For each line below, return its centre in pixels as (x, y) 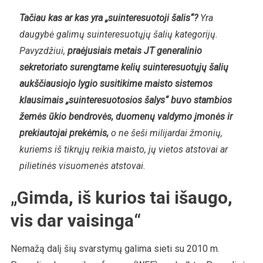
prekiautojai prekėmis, (64, 133)
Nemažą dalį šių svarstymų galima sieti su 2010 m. (115, 248)
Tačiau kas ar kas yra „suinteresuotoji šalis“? (108, 18)
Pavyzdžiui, (43, 50)
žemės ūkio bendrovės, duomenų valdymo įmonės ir (126, 116)
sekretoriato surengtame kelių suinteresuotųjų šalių (124, 67)
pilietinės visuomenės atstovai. (82, 166)
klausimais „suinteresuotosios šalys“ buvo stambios (125, 100)
